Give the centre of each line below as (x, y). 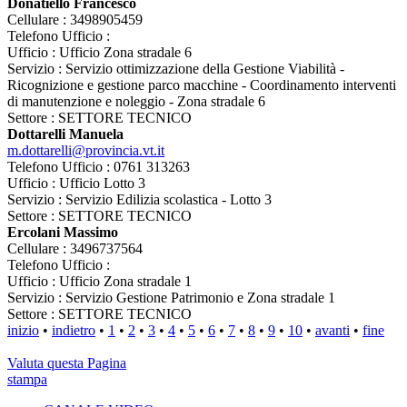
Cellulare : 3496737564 (75, 249)
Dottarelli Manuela (65, 134)
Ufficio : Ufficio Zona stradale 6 (99, 53)
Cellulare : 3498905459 (75, 20)
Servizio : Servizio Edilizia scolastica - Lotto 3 (139, 200)
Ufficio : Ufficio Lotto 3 (76, 184)
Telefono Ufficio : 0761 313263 (99, 167)
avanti (333, 331)
